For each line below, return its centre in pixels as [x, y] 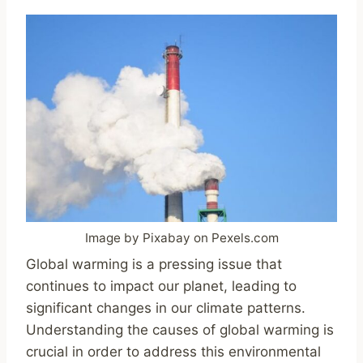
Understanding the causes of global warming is [180, 330]
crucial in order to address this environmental [173, 352]
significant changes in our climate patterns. [166, 308]
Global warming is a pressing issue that [154, 265]
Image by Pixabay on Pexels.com [181, 237]
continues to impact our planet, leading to [161, 286]
